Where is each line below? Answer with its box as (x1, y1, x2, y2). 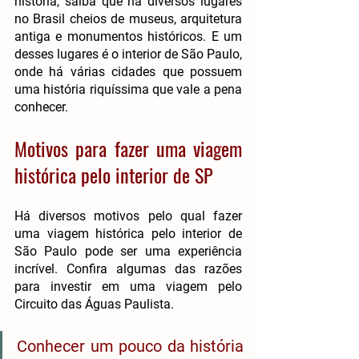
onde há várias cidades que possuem (14, 63, 242, 79)
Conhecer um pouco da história (17, 336, 244, 356)
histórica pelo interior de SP (14, 159, 213, 189)
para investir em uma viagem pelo (14, 278, 242, 294)
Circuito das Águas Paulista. (14, 296, 174, 312)
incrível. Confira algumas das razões (14, 260, 242, 276)
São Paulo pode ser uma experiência (14, 243, 242, 259)
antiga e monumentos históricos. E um (14, 28, 242, 44)
